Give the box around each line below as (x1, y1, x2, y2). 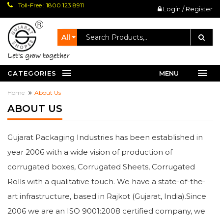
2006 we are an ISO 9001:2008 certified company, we (7, 206, 205, 216)
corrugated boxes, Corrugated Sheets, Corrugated (7, 162, 195, 171)
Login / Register (162, 5, 213, 13)
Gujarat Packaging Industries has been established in (7, 133, 203, 142)
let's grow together (12, 51, 69, 61)
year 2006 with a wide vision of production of (7, 147, 172, 157)
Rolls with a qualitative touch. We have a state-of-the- (7, 177, 206, 186)
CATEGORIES (7, 69, 56, 77)
